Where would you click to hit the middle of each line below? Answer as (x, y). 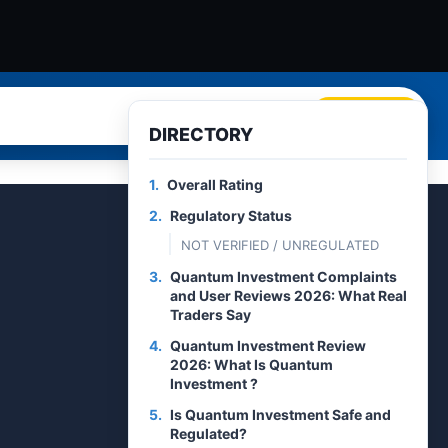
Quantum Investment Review (268, 345)
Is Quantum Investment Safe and (280, 414)
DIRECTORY (201, 134)
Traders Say (210, 314)
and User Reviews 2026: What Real (288, 295)
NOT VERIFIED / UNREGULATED (280, 245)
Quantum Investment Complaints (283, 276)
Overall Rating (215, 184)
